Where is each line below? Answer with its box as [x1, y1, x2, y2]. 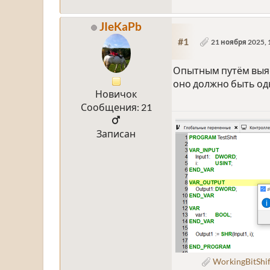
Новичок [95, 88, 137, 100]
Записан [96, 128, 136, 140]
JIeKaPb [99, 19, 142, 33]
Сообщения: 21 [80, 101, 152, 113]
